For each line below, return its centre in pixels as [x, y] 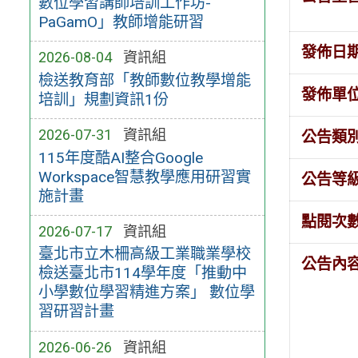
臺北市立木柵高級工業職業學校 [144, 254]
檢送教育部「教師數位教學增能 [144, 80]
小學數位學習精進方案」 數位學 [146, 292]
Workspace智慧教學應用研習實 [144, 177]
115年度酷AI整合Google [120, 157]
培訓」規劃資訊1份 [103, 99]
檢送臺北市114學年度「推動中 [142, 273]
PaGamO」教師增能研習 [121, 22]
